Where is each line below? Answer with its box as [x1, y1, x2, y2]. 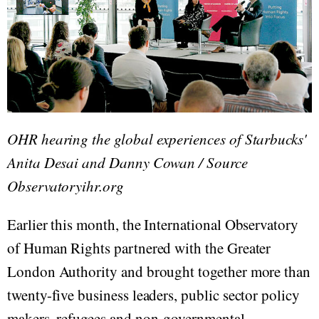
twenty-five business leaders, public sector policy [7, 285, 300, 305]
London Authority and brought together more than [7, 261, 311, 282]
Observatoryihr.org [7, 176, 124, 197]
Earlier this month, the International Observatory [7, 214, 298, 235]
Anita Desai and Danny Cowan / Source [7, 152, 248, 173]
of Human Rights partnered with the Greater [7, 238, 271, 258]
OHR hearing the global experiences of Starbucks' [7, 129, 307, 150]
